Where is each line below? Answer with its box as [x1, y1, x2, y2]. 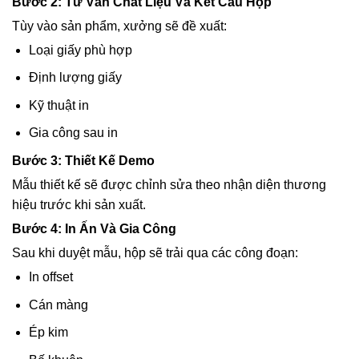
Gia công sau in [28, 126, 118, 140]
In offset [28, 269, 73, 284]
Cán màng [28, 297, 88, 312]
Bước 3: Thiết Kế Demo [12, 153, 155, 167]
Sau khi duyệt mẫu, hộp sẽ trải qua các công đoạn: [12, 245, 298, 260]
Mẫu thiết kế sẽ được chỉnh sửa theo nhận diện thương [12, 177, 326, 192]
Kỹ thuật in [28, 98, 89, 112]
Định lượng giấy [28, 71, 122, 85]
